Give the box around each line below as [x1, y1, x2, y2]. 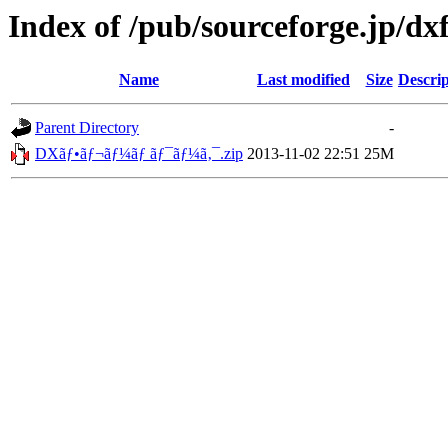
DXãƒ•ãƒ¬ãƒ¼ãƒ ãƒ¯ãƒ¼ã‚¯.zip [35, 145, 243, 163]
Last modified [257, 71, 350, 89]
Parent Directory [35, 119, 139, 137]
